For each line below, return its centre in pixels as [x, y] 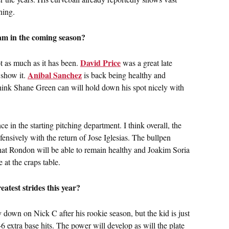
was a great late [146, 63]
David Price [100, 63]
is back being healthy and [124, 75]
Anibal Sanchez [55, 75]
